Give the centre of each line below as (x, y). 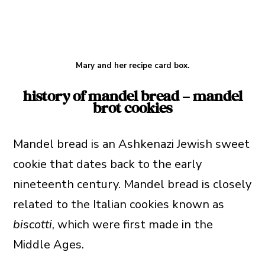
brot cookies (132, 109)
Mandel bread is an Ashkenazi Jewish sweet (131, 144)
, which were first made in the (132, 224)
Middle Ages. (48, 244)
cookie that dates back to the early (107, 164)
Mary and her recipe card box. (132, 66)
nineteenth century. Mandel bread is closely (132, 184)
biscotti (32, 224)
